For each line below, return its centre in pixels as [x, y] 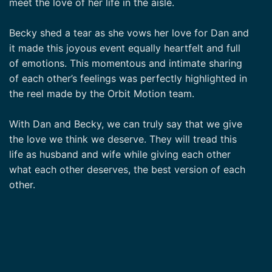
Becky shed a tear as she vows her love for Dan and [129, 32]
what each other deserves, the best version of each [127, 169]
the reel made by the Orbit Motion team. [102, 93]
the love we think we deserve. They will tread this [123, 139]
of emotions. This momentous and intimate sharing [126, 63]
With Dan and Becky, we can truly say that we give [126, 124]
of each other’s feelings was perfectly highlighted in [128, 78]
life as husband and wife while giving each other [120, 154]
